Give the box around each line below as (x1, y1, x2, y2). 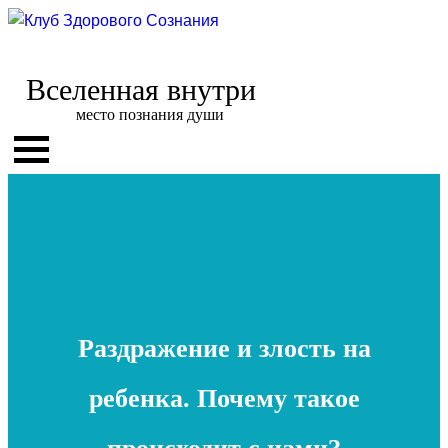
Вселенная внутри (26, 73, 256, 106)
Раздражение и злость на (77, 334, 371, 364)
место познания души (76, 106, 224, 123)
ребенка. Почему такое (88, 384, 360, 414)
